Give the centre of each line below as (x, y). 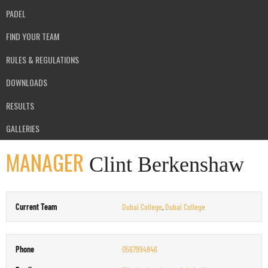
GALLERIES (23, 129)
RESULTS (20, 105)
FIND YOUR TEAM (33, 36)
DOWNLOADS (27, 83)
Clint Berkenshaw (164, 165)
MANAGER (45, 162)
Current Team (36, 207)
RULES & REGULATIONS (42, 59)
